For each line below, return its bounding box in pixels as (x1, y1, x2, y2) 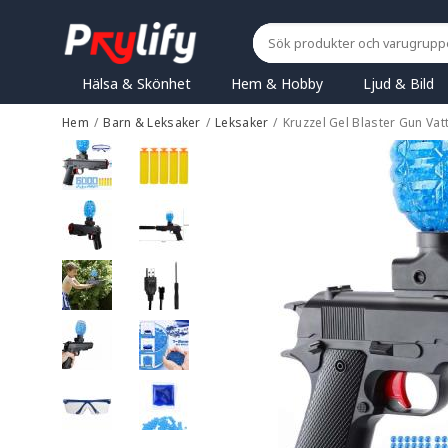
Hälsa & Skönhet (82, 74, 191, 94)
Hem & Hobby (231, 74, 323, 94)
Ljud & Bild (363, 74, 434, 94)
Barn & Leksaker (103, 114, 201, 132)
